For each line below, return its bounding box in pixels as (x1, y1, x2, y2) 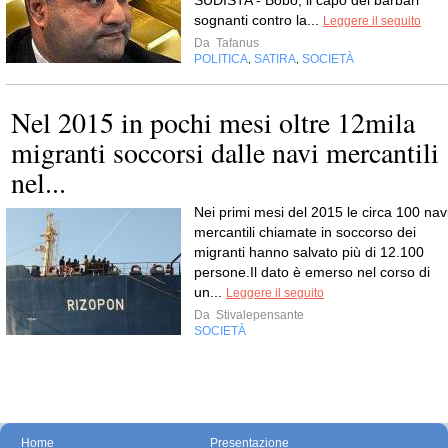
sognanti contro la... (194, 12, 323, 28)
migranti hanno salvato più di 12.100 (194, 244, 424, 260)
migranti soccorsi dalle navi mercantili (11, 133, 439, 171)
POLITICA (194, 52, 248, 66)
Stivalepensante (213, 308, 304, 322)
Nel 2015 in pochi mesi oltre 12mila (11, 103, 415, 141)
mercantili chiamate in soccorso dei (194, 224, 416, 240)
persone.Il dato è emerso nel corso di (194, 264, 430, 280)
